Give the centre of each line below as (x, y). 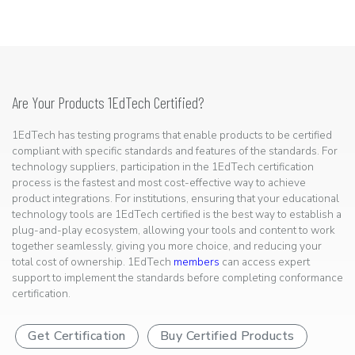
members (197, 262)
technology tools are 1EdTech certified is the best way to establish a (177, 215)
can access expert (265, 262)
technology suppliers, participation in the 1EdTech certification (163, 167)
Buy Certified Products (227, 336)
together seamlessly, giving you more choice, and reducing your (167, 246)
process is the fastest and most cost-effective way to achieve (159, 183)
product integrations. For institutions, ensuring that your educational (176, 199)
